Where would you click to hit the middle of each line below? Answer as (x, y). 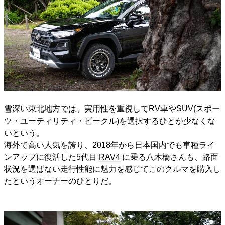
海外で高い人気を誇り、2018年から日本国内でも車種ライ (109, 145)
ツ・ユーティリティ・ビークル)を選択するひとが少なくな (110, 121)
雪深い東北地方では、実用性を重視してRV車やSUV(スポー (112, 108)
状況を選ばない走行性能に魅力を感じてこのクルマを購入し (113, 169)
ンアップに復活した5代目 (50, 157)
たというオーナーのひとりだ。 (60, 181)
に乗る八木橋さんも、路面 (170, 157)
